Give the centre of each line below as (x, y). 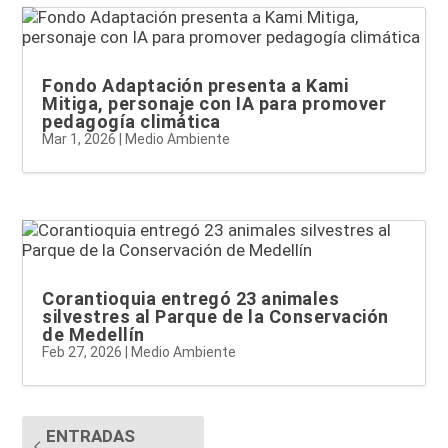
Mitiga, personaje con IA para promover (214, 104)
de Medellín (93, 334)
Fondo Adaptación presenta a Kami (195, 86)
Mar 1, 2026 (79, 139)
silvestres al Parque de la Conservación (215, 316)
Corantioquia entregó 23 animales (191, 298)
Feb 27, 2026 (82, 351)
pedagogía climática (131, 122)
